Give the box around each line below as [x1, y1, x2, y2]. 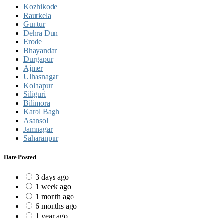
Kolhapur [23, 81, 53, 90]
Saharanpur [23, 133, 58, 142]
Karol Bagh [23, 107, 59, 116]
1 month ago [36, 192, 74, 201]
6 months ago [36, 202, 77, 211]
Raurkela [23, 11, 51, 19]
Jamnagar [23, 125, 53, 133]
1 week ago [36, 182, 71, 191]
